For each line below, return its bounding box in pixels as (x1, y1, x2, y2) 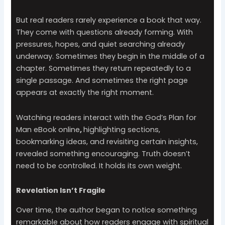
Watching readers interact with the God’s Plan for (16, 112, 197, 123)
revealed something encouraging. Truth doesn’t (16, 148, 191, 159)
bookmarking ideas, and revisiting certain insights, (16, 136, 198, 147)
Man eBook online (16, 124, 80, 135)
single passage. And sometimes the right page (16, 75, 188, 86)
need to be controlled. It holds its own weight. (16, 160, 182, 171)
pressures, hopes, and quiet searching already (16, 39, 185, 50)
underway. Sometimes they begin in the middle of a (16, 51, 205, 62)
